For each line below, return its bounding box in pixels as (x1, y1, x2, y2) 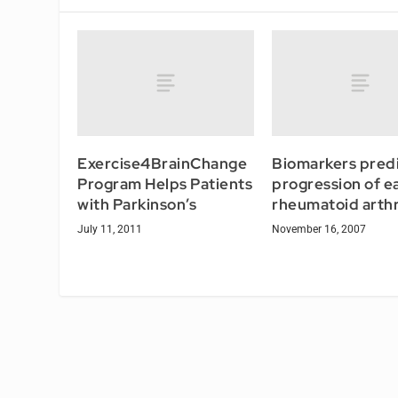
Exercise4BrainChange (77, 153, 248, 173)
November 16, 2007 (272, 222, 366, 235)
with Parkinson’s (77, 194, 197, 214)
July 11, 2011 (77, 222, 143, 235)
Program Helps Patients (77, 173, 253, 194)
